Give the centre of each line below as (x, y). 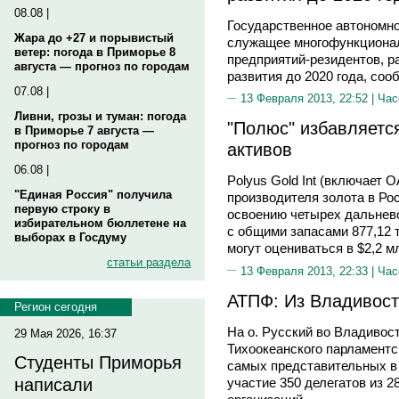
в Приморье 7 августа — (84, 130)
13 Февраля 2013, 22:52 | (309, 98)
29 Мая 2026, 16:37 (65, 334)
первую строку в (62, 209)
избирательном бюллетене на (100, 223)
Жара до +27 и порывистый (94, 38)
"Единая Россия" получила (93, 195)
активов (260, 149)
